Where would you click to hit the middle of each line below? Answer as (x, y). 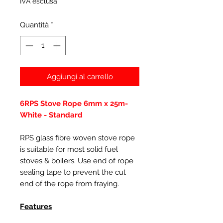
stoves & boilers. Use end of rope (77, 161)
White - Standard (51, 115)
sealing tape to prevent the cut (73, 172)
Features (36, 206)
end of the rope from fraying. (69, 183)
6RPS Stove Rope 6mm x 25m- (74, 103)
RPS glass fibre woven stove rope (77, 138)
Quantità (34, 25)
